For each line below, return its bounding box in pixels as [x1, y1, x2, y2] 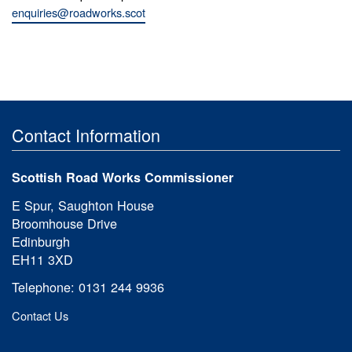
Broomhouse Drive [12, 213, 117, 233]
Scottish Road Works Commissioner [12, 168, 233, 186]
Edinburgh [12, 231, 70, 251]
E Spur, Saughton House [12, 195, 154, 214]
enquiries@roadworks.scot [12, 3, 145, 20]
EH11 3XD [12, 249, 73, 269]
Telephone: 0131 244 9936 [12, 277, 164, 296]
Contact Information [12, 122, 160, 147]
